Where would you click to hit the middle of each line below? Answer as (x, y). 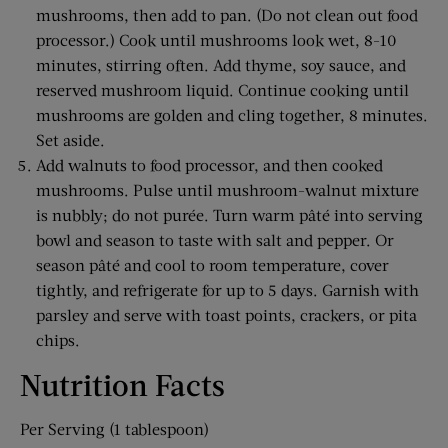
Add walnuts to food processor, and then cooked (209, 165)
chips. (58, 340)
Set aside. (70, 140)
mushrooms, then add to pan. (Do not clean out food (227, 15)
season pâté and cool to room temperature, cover (212, 265)
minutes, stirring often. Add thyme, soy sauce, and (221, 65)
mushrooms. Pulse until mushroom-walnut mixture (227, 190)
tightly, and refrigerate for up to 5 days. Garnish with (227, 290)
